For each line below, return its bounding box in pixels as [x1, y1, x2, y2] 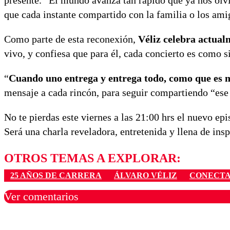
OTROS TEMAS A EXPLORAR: [4, 151, 181, 165]
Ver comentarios [4, 190, 79, 203]
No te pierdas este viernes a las [4, 111, 136, 123]
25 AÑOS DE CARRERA [10, 171, 102, 180]
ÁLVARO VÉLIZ [114, 171, 177, 180]
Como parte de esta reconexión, [4, 33, 138, 45]
